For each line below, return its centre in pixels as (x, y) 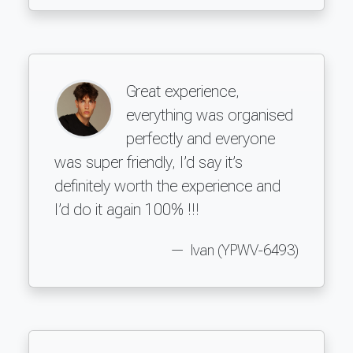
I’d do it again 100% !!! (127, 209)
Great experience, (183, 91)
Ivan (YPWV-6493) (243, 250)
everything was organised (210, 115)
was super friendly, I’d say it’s (149, 162)
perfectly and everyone (201, 138)
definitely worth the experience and (167, 186)
